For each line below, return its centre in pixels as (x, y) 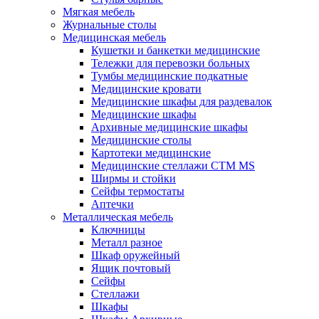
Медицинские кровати (146, 89)
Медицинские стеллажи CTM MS (173, 166)
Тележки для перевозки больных (171, 63)
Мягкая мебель (99, 12)
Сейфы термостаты (138, 192)
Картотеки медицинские (151, 153)
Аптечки (113, 204)
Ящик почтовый (131, 268)
